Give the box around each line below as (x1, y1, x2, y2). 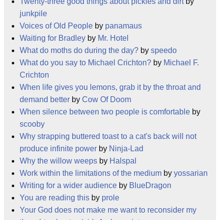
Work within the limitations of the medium (20, 169, 162, 177)
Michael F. (164, 58, 199, 67)
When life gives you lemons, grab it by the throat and (20, 83, 201, 91)
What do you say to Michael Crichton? (20, 58, 151, 67)
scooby (20, 120, 45, 128)
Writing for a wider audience (20, 181, 117, 190)
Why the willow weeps (20, 157, 97, 165)
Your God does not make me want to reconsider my (20, 206, 196, 214)
